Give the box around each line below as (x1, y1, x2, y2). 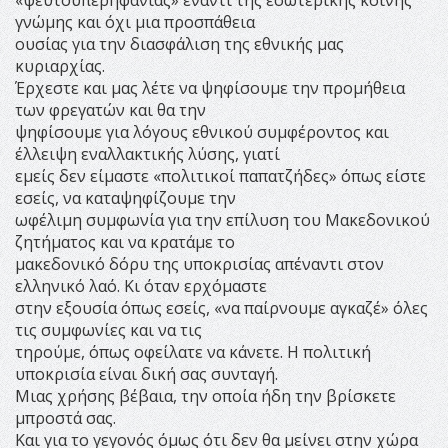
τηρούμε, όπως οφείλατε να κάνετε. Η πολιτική (15, 340, 371, 363)
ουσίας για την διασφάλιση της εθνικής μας (15, 32, 344, 55)
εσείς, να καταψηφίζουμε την (15, 186, 236, 209)
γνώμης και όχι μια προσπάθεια (15, 10, 255, 33)
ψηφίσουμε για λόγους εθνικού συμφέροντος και (15, 120, 389, 143)
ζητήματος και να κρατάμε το (15, 230, 235, 253)
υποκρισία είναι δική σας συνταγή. (15, 362, 278, 385)
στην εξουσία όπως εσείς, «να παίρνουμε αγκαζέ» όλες (15, 296, 428, 319)
